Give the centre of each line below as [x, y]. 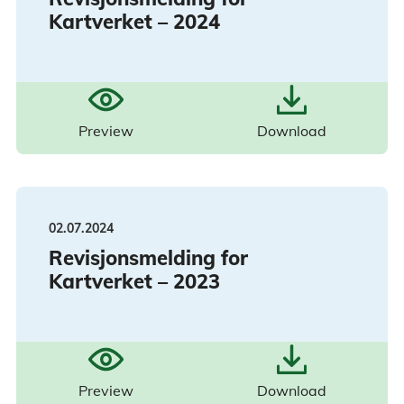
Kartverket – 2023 [134, 282]
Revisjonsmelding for [148, 258]
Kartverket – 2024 [134, 22]
